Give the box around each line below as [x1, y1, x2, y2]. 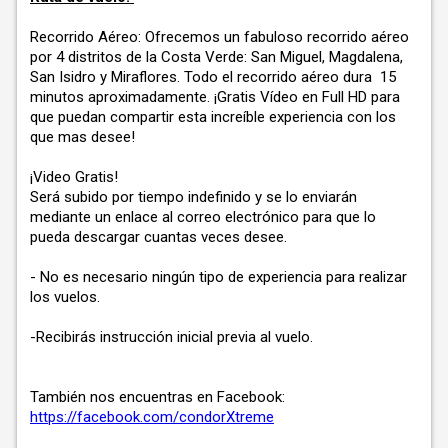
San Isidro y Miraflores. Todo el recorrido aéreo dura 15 [30, 67, 396, 86]
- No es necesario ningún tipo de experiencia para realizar [30, 267, 407, 286]
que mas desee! [30, 127, 139, 146]
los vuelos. [30, 287, 100, 306]
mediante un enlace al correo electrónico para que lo [30, 207, 376, 226]
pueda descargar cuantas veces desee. [30, 227, 287, 246]
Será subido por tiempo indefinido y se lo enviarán [30, 187, 357, 206]
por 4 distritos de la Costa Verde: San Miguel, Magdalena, [30, 47, 403, 66]
